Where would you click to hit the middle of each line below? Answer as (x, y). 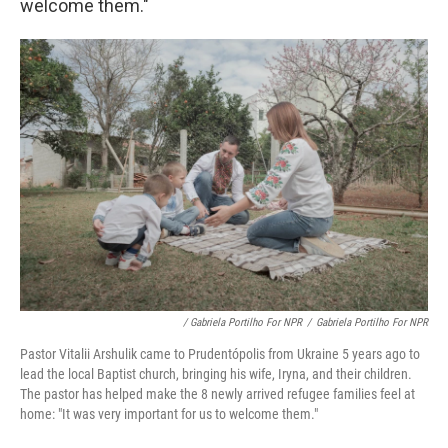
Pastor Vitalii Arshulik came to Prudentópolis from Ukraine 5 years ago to (220, 354)
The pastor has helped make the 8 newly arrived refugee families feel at (217, 394)
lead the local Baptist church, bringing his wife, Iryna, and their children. (216, 374)
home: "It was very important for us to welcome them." (169, 414)
